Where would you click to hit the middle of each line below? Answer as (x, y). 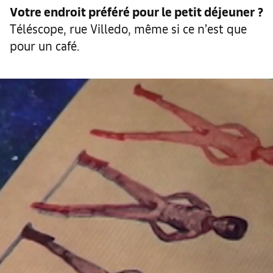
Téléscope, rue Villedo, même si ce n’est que (128, 28)
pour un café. (45, 45)
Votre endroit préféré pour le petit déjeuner (132, 11)
